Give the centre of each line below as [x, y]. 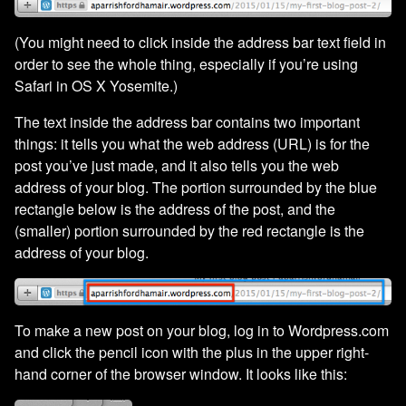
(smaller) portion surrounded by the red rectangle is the [189, 231]
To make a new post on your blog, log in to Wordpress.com [202, 330]
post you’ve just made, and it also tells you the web [177, 166]
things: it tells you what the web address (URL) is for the [192, 144]
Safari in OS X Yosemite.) [96, 86]
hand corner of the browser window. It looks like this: [181, 373]
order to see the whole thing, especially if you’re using [186, 64]
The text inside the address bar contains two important [187, 122]
